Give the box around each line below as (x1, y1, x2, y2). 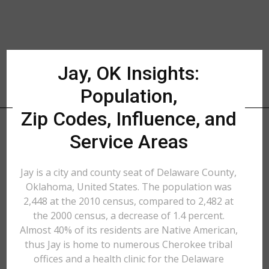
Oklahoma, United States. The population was (25, 180, 232, 193)
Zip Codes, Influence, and (20, 107, 237, 130)
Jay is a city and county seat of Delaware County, (20, 166, 237, 179)
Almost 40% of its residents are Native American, (19, 223, 238, 237)
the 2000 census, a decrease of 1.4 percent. (32, 209, 225, 222)
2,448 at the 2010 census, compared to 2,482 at (23, 195, 234, 208)
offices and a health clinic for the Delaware (33, 252, 224, 265)
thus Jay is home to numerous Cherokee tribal (25, 238, 233, 251)
